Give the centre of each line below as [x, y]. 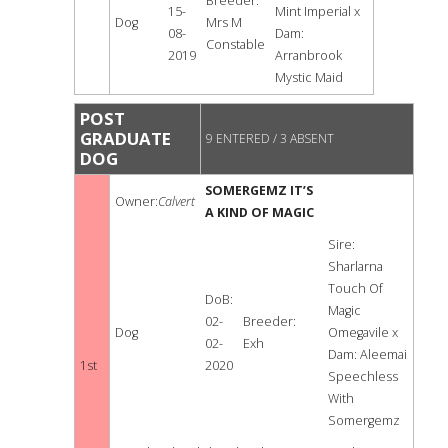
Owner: [136, 202]
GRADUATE [125, 139]
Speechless [363, 377]
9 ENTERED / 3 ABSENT [270, 139]
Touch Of [355, 289]
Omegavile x [363, 333]
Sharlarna [355, 267]
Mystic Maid [309, 78]
